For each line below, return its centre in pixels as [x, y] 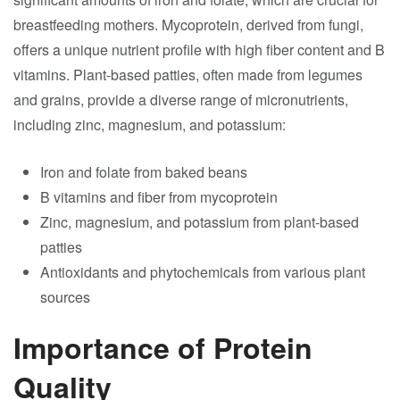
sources [65, 297]
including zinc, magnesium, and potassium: [150, 125]
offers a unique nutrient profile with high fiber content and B [199, 50]
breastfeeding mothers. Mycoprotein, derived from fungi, [188, 25]
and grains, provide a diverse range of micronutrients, [181, 100]
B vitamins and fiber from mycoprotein [159, 197]
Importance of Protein [163, 347]
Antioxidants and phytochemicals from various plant [203, 272]
